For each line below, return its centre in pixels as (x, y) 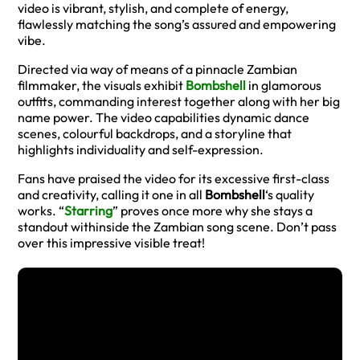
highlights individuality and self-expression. (141, 149)
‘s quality (290, 194)
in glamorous (284, 85)
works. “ (41, 210)
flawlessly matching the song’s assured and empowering (177, 24)
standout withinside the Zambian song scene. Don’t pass (177, 226)
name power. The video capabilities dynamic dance (164, 117)
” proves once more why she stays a (213, 210)
